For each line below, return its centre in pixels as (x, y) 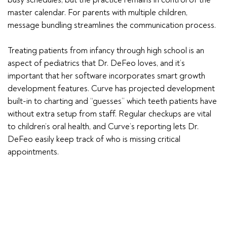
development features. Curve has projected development (111, 88)
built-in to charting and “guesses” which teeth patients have (112, 101)
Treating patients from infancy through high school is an (106, 50)
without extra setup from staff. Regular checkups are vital (109, 114)
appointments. (33, 152)
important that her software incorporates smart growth (106, 76)
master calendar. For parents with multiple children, (98, 12)
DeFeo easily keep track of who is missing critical (94, 139)
